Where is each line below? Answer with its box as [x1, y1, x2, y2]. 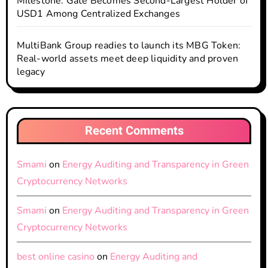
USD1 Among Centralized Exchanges [16, 7, 180, 20]
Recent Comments [84, 121, 184, 139]
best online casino [16, 249, 95, 263]
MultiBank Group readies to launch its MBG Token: [16, 38, 241, 52]
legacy [16, 65, 45, 78]
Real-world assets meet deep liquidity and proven [16, 51, 239, 65]
